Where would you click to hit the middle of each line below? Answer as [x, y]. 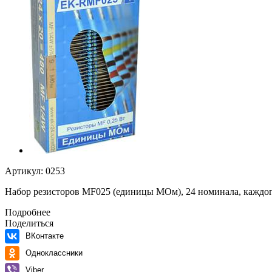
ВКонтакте [45, 236]
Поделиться [29, 223]
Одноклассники [54, 253]
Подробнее [28, 212]
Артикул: [24, 171]
